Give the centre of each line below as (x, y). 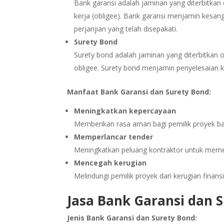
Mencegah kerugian (110, 163)
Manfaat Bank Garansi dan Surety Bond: (139, 92)
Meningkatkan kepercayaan (125, 111)
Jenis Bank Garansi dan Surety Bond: (132, 218)
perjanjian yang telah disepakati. (126, 29)
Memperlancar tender (114, 137)
